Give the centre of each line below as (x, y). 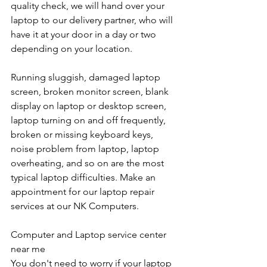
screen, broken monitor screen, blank (91, 92)
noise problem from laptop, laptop (86, 149)
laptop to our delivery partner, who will (93, 20)
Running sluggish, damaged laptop (87, 77)
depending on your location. (73, 49)
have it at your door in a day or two (85, 35)
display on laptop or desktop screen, (90, 106)
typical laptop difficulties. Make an (84, 178)
